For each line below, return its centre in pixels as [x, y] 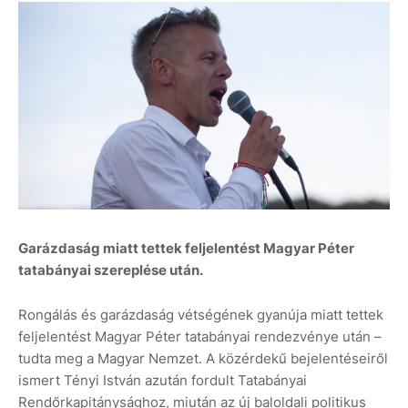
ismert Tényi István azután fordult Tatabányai [163, 381]
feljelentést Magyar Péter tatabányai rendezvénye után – [200, 337]
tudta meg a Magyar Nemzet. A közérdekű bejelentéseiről [203, 359]
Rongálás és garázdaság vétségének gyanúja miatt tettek [201, 315]
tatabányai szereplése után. [111, 270]
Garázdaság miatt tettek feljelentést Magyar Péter [186, 249]
